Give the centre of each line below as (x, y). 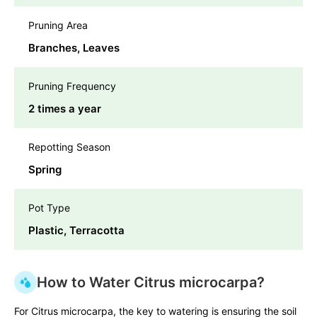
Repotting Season (69, 147)
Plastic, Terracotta (76, 231)
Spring (45, 170)
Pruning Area (58, 25)
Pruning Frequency (72, 86)
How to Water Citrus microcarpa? (151, 283)
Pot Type (49, 208)
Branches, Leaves (74, 48)
